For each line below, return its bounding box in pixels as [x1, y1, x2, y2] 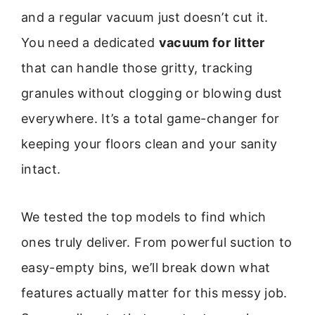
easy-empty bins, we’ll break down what [21, 260, 271, 276]
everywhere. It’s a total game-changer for [21, 111, 280, 126]
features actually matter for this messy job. [21, 285, 288, 301]
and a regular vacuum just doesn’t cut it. [21, 10, 269, 25]
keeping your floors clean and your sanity [21, 136, 278, 151]
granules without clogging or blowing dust [21, 86, 283, 101]
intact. [21, 162, 61, 176]
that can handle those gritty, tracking [21, 60, 253, 75]
